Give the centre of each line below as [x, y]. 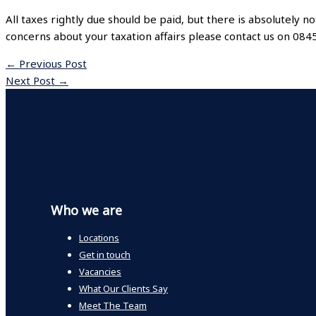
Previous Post [51, 64]
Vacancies [100, 271]
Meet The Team [113, 305]
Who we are [86, 211]
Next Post [32, 81]
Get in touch [105, 254]
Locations [99, 237]
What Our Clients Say [123, 288]
